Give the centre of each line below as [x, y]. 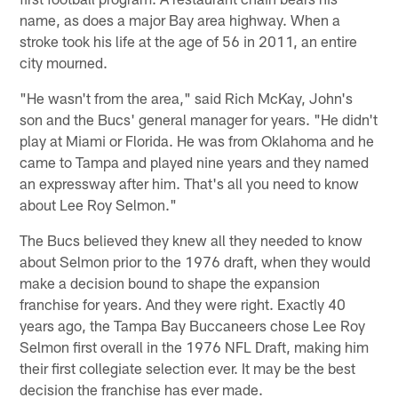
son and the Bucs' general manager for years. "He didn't [199, 119]
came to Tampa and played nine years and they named [195, 162]
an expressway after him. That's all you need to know [190, 183]
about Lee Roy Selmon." [99, 205]
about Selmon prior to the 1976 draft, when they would [195, 262]
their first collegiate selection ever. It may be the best [188, 368]
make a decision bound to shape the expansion [170, 283]
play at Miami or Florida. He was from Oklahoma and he [197, 141]
